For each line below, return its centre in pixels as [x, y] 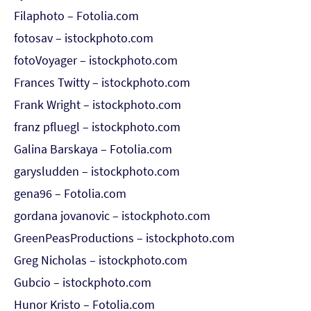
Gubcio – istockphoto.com [83, 282]
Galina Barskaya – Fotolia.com [93, 149]
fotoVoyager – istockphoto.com [96, 60]
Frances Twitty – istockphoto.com [102, 82]
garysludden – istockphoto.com [97, 171]
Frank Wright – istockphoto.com [98, 104]
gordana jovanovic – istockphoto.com [112, 216]
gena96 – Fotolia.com [70, 193]
